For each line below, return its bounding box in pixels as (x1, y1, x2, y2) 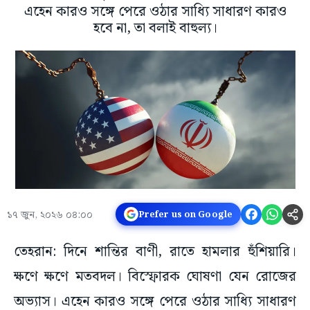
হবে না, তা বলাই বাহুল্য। (93, 17, 217, 40)
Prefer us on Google (138, 207, 232, 221)
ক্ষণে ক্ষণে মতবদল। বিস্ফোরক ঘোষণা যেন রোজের (14, 266, 296, 289)
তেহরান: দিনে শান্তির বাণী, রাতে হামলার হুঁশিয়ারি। (14, 241, 296, 264)
